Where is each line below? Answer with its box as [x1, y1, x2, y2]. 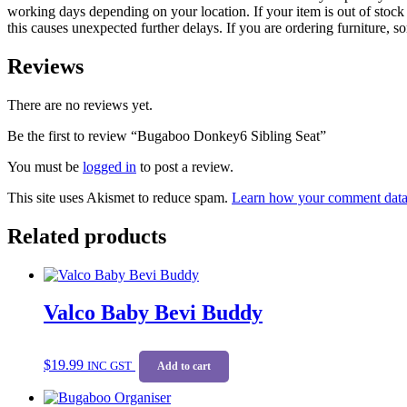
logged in [83, 158, 136, 174]
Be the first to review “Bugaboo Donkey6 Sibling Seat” [7, 127, 326, 144]
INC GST [87, 359, 132, 373]
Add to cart [157, 360, 211, 373]
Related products [7, 223, 166, 248]
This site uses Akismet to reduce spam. [7, 189, 232, 205]
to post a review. [136, 158, 233, 174]
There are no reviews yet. [7, 96, 153, 113]
